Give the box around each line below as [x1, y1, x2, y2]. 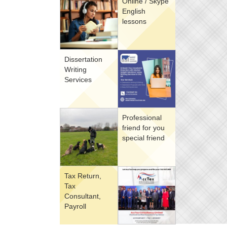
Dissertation [64, 55, 102, 63]
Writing [64, 65, 87, 73]
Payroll [64, 202, 86, 210]
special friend [122, 134, 165, 142]
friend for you [122, 124, 165, 132]
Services [64, 75, 92, 84]
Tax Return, [64, 172, 101, 180]
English [122, 7, 145, 15]
